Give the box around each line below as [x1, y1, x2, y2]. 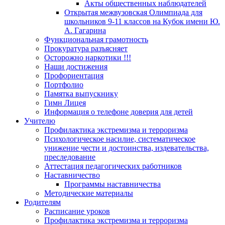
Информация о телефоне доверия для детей [44, 107, 193, 117]
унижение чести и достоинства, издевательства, [44, 144, 209, 153]
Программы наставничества [64, 180, 161, 189]
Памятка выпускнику [44, 89, 118, 98]
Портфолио [44, 80, 83, 89]
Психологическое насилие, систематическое [44, 135, 195, 144]
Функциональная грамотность [44, 35, 148, 44]
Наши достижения [44, 62, 107, 71]
